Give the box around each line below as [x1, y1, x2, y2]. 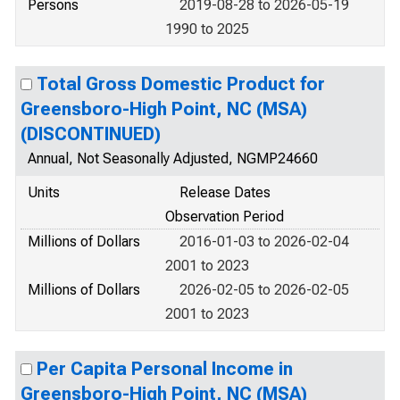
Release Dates [179, 184, 271, 201]
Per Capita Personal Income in [37, 358, 293, 379]
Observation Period [165, 208, 284, 225]
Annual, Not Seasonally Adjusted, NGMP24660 [28, 150, 318, 167]
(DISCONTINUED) [21, 123, 161, 145]
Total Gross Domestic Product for [37, 73, 325, 95]
